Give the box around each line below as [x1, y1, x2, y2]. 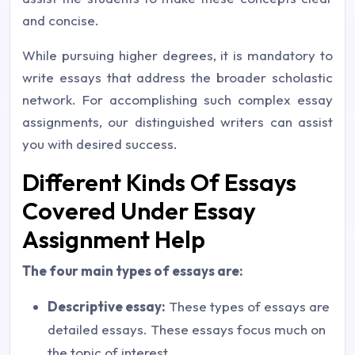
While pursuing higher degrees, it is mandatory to [22, 47, 333, 63]
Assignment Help [22, 224, 205, 254]
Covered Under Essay [22, 196, 256, 226]
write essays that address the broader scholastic [22, 69, 333, 86]
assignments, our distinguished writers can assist [22, 113, 333, 130]
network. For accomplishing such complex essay [22, 91, 333, 108]
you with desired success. [22, 136, 177, 152]
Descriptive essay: [48, 298, 166, 315]
